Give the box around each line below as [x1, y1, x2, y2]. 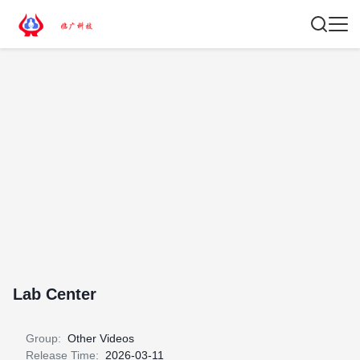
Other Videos [67, 332, 134, 345]
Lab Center [13, 285, 96, 303]
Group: [26, 332, 61, 345]
